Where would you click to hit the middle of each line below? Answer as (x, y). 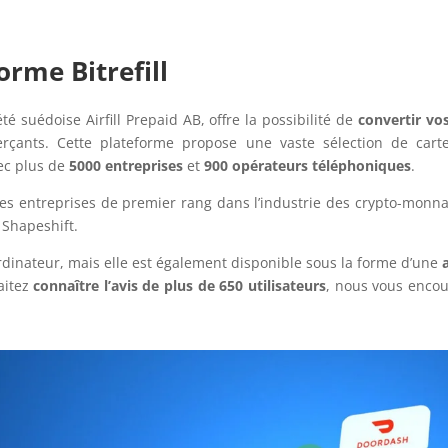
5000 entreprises (126, 166)
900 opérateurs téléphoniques (308, 166)
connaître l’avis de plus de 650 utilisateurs (179, 286)
